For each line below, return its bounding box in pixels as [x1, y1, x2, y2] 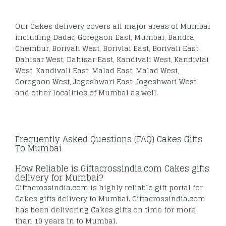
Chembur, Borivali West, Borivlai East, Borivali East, [15, 41, 200, 54]
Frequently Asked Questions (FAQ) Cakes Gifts [15, 131, 202, 147]
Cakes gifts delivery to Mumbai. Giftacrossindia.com [15, 192, 205, 205]
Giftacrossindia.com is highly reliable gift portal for [15, 181, 203, 194]
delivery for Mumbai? [15, 169, 103, 185]
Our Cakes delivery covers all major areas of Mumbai [15, 19, 210, 32]
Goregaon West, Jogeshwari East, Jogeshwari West [15, 75, 196, 88]
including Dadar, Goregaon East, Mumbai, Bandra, [15, 30, 196, 43]
